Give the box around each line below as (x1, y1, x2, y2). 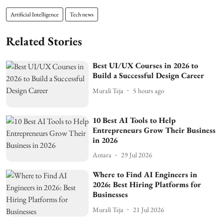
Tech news (70, 10, 94, 19)
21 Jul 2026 (133, 205, 165, 214)
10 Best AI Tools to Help (93, 114, 176, 125)
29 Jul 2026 (121, 150, 153, 160)
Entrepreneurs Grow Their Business (93, 124, 216, 135)
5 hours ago (133, 86, 165, 95)
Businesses (93, 189, 128, 200)
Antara (93, 150, 112, 160)
